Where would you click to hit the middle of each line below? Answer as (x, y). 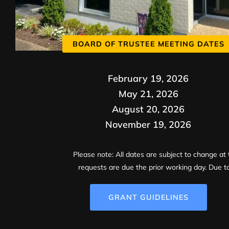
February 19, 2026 (148, 78)
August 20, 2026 (148, 109)
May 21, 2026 (148, 94)
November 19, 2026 (148, 124)
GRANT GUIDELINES (148, 198)
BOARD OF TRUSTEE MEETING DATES (148, 44)
